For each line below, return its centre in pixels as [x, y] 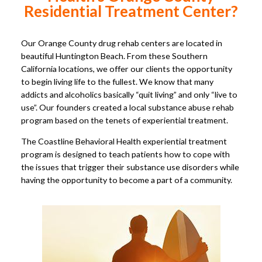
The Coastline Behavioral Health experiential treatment [124, 141]
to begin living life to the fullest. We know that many [117, 81]
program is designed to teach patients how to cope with [125, 154]
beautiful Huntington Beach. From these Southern [114, 56]
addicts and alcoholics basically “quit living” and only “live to [129, 94]
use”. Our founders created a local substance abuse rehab [127, 107]
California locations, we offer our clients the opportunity [127, 68]
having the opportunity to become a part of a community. [127, 180]
